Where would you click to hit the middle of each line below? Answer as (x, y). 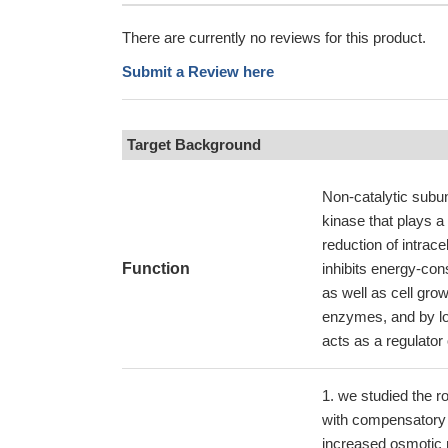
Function (156, 268)
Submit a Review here (198, 71)
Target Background (194, 144)
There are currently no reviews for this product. (274, 37)
